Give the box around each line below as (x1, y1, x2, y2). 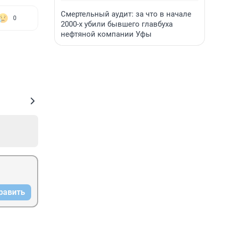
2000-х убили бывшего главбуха (61, 20, 173, 29)
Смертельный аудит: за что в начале (61, 10, 191, 19)
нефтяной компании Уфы (61, 30, 152, 39)
